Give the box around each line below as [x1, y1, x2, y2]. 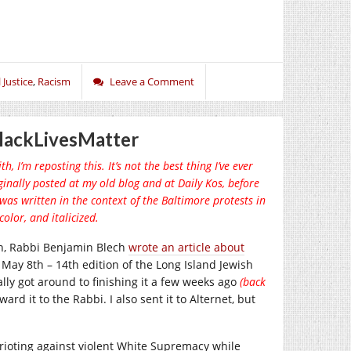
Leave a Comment [110, 74, 194, 89]
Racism [38, 74, 71, 89]
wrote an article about [128, 239, 244, 255]
